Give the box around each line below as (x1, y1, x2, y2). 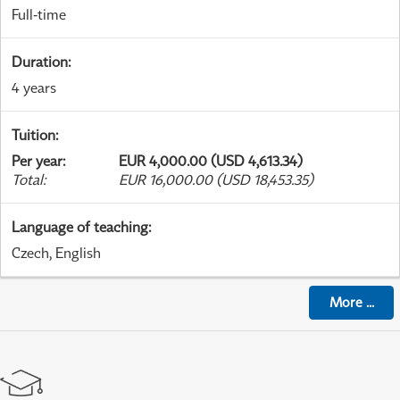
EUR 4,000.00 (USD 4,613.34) (119, 151, 303, 170)
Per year (12, 151, 62, 170)
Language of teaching (12, 217, 148, 236)
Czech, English (12, 243, 101, 262)
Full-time (12, 4, 66, 23)
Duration (12, 52, 68, 71)
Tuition (12, 125, 55, 144)
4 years (12, 78, 56, 96)
